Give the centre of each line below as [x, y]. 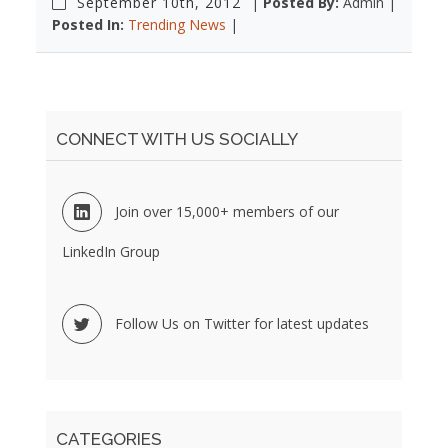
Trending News [177, 24]
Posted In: [88, 24]
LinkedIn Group [111, 251]
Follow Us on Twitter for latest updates [242, 323]
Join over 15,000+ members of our [227, 211]
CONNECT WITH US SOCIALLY [177, 139]
